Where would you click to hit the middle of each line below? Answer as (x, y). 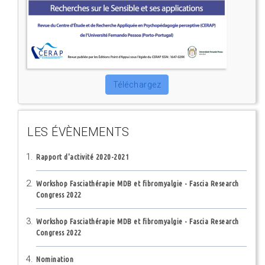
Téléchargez (137, 85)
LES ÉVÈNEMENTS (78, 132)
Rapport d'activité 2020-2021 (83, 157)
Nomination (55, 259)
